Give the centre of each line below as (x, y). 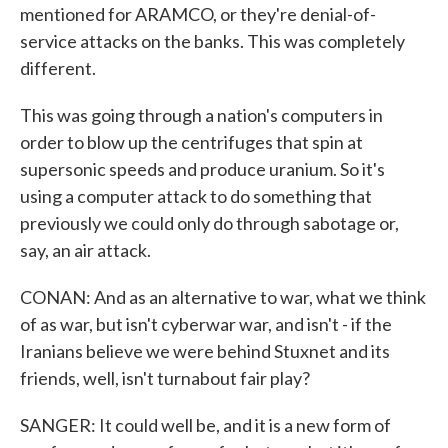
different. (58, 68)
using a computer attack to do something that (196, 196)
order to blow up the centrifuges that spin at (191, 142)
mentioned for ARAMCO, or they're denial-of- (198, 14)
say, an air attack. (85, 250)
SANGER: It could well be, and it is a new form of (205, 425)
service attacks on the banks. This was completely (212, 41)
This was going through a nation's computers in (201, 115)
